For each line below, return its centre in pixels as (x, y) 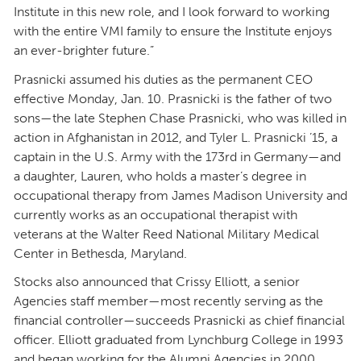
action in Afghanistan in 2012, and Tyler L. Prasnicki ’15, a (176, 137)
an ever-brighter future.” (84, 51)
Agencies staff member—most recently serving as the (168, 301)
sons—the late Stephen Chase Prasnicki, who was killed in (180, 118)
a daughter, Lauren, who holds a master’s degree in (160, 176)
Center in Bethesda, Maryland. (100, 253)
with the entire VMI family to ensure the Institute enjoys (173, 31)
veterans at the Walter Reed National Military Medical (166, 234)
